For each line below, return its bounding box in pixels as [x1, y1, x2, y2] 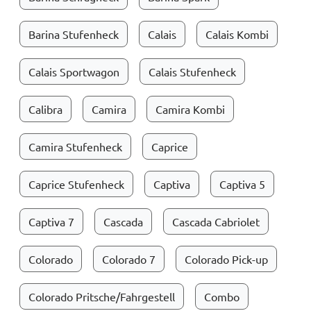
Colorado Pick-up [185, 252, 268, 266]
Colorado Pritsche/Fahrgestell [28, 289, 175, 303]
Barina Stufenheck [28, 27, 119, 41]
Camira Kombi [155, 102, 225, 116]
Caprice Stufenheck [28, 177, 124, 191]
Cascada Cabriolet [172, 215, 260, 228]
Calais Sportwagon [28, 65, 119, 78]
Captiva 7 [28, 215, 74, 228]
